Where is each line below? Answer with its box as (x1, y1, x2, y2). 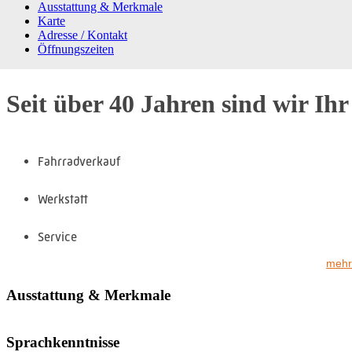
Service (38, 229, 77, 244)
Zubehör (38, 304, 83, 320)
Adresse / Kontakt (38, 27, 127, 42)
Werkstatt (38, 191, 88, 207)
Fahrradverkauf (38, 153, 120, 169)
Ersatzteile (38, 266, 93, 282)
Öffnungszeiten (38, 42, 114, 56)
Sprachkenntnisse (6, 333, 119, 350)
